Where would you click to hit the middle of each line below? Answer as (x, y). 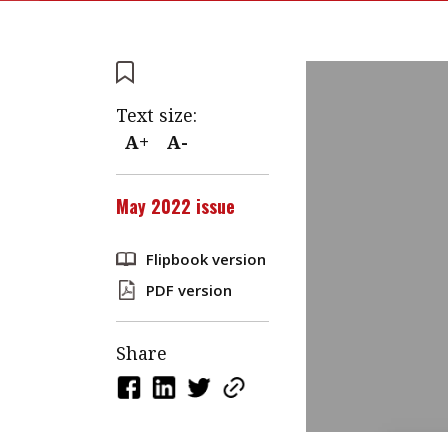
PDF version (188, 290)
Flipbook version (205, 259)
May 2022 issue (175, 206)
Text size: (156, 115)
